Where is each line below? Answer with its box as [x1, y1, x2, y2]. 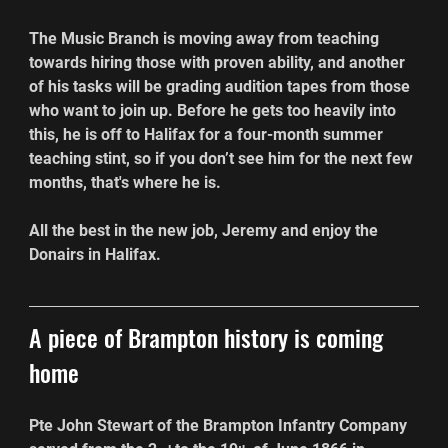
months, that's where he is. [29, 172, 222, 192]
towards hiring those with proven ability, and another [29, 52, 410, 72]
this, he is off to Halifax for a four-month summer [29, 124, 388, 144]
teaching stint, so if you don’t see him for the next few [29, 148, 418, 168]
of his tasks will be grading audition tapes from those [29, 76, 415, 96]
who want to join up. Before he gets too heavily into [29, 100, 401, 120]
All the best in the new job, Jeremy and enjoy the [29, 220, 383, 240]
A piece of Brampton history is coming [29, 318, 390, 355]
